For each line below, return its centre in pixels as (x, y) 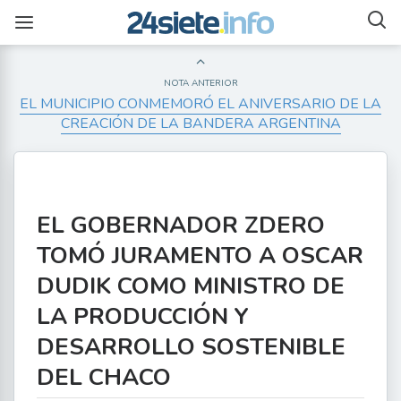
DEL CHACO (104, 377)
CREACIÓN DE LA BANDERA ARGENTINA (200, 124)
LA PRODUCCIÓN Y (143, 316)
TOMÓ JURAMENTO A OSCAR (200, 256)
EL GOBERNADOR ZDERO (181, 225)
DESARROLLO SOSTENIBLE (191, 347)
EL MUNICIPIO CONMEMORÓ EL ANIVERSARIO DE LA (200, 104)
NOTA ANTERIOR (200, 83)
